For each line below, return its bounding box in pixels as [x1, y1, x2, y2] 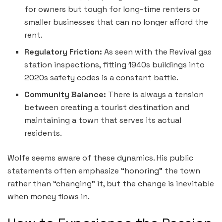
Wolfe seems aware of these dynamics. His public [7, 153, 193, 164]
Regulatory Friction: [24, 47, 103, 57]
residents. [24, 128, 62, 139]
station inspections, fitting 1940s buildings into [24, 59, 205, 70]
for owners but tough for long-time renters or [24, 4, 201, 15]
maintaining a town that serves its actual [24, 115, 182, 126]
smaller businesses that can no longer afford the [24, 17, 209, 28]
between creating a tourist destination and [24, 102, 190, 113]
